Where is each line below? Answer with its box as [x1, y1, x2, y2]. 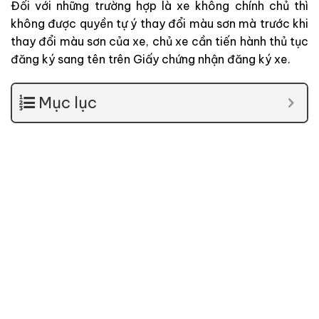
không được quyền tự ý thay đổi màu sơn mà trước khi [11, 16, 308, 31]
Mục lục [38, 93, 97, 113]
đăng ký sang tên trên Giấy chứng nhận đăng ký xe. [11, 51, 291, 66]
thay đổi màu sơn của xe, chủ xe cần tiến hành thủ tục [11, 33, 308, 48]
